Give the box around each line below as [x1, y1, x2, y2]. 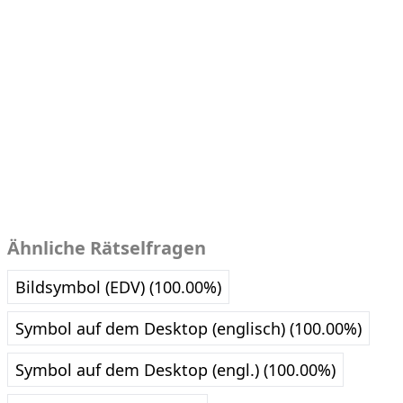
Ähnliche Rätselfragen [7, 236, 206, 261]
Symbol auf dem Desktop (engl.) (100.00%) [15, 359, 336, 381]
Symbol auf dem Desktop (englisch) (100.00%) [15, 318, 362, 340]
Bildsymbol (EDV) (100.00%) [15, 276, 221, 299]
